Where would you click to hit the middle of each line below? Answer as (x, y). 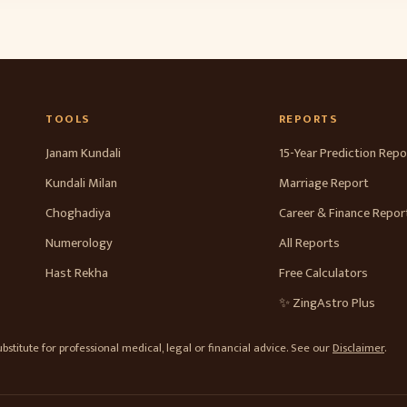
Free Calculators (323, 273)
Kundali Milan (82, 184)
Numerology (79, 243)
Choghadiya (79, 213)
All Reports (309, 243)
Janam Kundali (84, 154)
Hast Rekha (77, 273)
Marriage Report (323, 184)
